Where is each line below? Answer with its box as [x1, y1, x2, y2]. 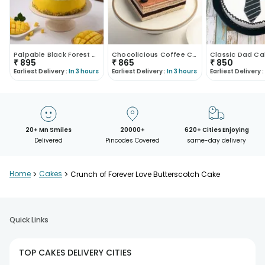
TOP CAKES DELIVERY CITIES [19, 246, 131, 258]
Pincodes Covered [105, 135, 160, 145]
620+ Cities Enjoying [184, 125, 249, 134]
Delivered [34, 135, 63, 145]
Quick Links [9, 214, 49, 225]
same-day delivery [187, 135, 247, 145]
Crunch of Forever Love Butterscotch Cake [70, 169, 220, 179]
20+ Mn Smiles [25, 125, 72, 134]
